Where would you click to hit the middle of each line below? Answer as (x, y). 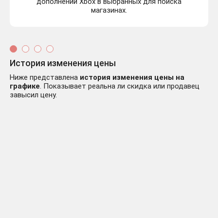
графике (25, 86)
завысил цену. (33, 95)
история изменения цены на (132, 78)
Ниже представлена (45, 78)
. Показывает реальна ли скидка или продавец (120, 86)
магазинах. (109, 10)
